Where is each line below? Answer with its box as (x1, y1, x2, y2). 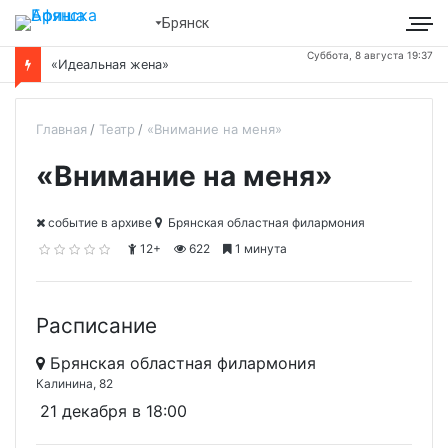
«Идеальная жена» (51, 57, 169, 72)
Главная (36, 121, 87, 137)
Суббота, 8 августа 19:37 (307, 49, 433, 61)
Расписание (36, 313, 157, 339)
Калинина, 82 (36, 376, 113, 392)
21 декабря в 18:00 (40, 401, 187, 422)
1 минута (232, 241, 287, 256)
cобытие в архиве (45, 215, 152, 230)
